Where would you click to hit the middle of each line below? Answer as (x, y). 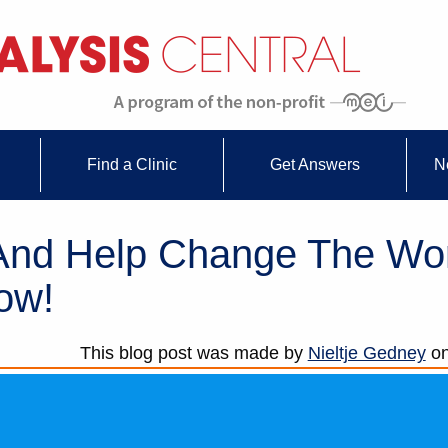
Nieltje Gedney (366, 353)
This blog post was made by (193, 353)
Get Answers (315, 165)
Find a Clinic (131, 165)
